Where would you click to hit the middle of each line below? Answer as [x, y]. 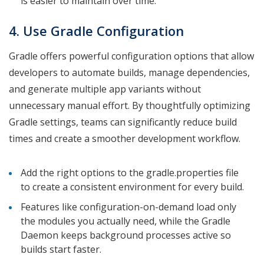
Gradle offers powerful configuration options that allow [131, 56]
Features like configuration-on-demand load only [128, 207]
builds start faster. [61, 249]
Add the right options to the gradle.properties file [130, 172]
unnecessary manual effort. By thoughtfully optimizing [130, 105]
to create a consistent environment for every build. [133, 187]
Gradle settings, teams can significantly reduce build [123, 122]
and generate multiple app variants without [105, 89]
